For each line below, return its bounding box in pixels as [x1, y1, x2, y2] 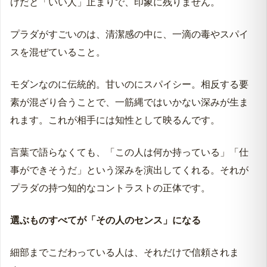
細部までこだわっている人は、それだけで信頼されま [10, 247, 239, 258]
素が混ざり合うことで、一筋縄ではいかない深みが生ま [10, 97, 249, 108]
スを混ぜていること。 [10, 47, 105, 58]
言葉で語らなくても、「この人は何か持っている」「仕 [10, 147, 249, 158]
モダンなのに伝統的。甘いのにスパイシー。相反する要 [10, 79, 249, 90]
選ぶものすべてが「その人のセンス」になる [10, 215, 201, 226]
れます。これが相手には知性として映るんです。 [10, 115, 220, 126]
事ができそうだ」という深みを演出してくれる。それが [10, 165, 249, 176]
